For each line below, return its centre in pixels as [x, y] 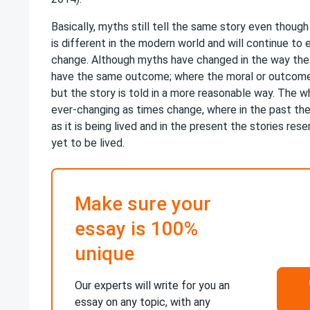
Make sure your [143, 204]
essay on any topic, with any [143, 302]
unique [104, 254]
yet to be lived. [88, 143]
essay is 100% [136, 229]
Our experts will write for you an [152, 285]
